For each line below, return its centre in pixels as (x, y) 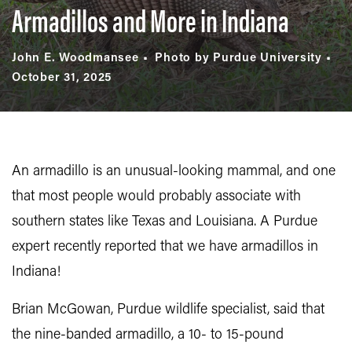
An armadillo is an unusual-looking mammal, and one (174, 172)
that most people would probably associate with (156, 197)
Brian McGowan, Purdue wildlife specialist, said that (168, 310)
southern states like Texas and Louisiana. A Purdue (165, 222)
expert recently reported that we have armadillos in (165, 247)
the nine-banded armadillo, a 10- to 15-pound (148, 335)
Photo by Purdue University (238, 59)
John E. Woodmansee (75, 59)
